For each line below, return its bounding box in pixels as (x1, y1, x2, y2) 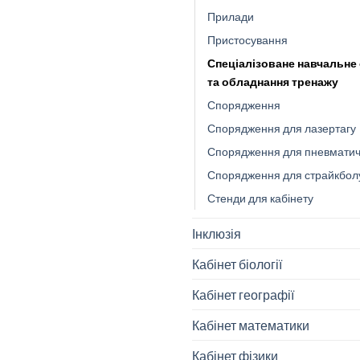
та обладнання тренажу (207, 75, 338, 89)
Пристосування (207, 33, 288, 47)
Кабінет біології (192, 256, 282, 272)
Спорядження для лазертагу (207, 121, 356, 136)
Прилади (207, 10, 254, 24)
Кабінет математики (192, 317, 309, 333)
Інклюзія (192, 226, 241, 242)
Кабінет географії (192, 287, 294, 303)
